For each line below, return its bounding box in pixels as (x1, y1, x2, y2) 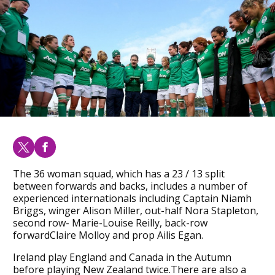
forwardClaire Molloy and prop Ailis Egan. (12, 228, 203, 242)
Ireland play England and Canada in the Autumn (12, 250, 231, 264)
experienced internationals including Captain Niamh (12, 191, 252, 205)
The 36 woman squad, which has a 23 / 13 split (12, 166, 225, 180)
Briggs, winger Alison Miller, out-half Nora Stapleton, (12, 203, 258, 217)
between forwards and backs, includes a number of (12, 179, 247, 193)
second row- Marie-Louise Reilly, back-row (12, 215, 207, 230)
